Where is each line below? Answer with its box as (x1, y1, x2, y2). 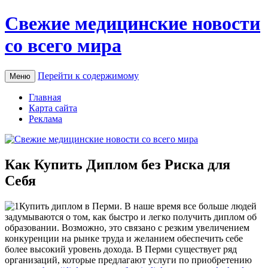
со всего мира (5, 35, 121, 57)
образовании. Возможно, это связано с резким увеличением (5, 222, 249, 233)
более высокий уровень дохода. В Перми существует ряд (5, 243, 237, 254)
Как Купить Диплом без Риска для (5, 156, 230, 172)
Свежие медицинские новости (5, 13, 260, 35)
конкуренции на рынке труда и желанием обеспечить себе (5, 233, 243, 243)
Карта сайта (29, 102, 77, 113)
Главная (29, 92, 61, 102)
